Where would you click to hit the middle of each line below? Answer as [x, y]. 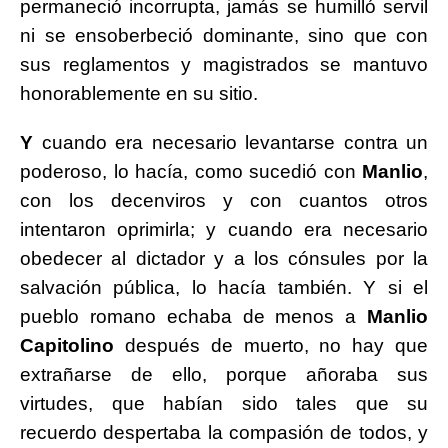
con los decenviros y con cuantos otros [224, 201]
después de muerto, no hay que [271, 346]
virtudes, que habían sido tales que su [224, 404]
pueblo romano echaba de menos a [193, 317]
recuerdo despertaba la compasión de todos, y [224, 433]
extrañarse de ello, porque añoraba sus [224, 375]
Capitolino [67, 346]
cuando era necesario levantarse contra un [230, 143]
